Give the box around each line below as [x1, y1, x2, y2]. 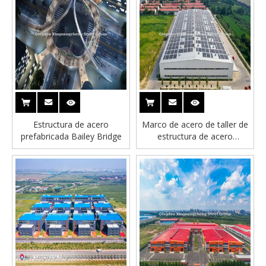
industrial [178, 142, 213, 154]
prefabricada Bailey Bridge [20, 131, 122, 142]
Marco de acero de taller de [142, 119, 248, 130]
